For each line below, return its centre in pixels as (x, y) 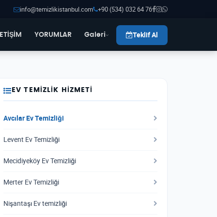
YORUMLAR (53, 35)
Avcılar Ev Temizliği (34, 118)
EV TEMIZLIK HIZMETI (52, 90)
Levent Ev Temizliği (31, 139)
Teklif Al (145, 35)
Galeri (95, 35)
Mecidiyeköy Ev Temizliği (40, 161)
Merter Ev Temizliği (31, 182)
